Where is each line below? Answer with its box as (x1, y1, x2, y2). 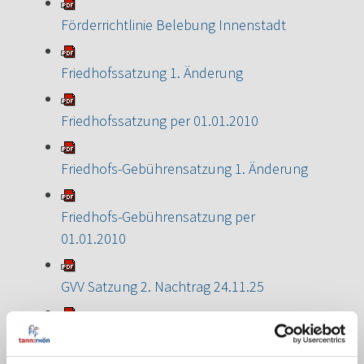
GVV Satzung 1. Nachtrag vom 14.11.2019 (61, 324, 308, 344)
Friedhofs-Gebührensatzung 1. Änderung (61, 158, 308, 178)
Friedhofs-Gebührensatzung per (61, 206, 255, 226)
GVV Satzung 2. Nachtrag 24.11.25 (61, 276, 264, 296)
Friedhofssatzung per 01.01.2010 (61, 110, 258, 130)
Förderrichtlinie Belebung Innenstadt (61, 15, 286, 34)
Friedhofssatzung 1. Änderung (61, 63, 243, 82)
